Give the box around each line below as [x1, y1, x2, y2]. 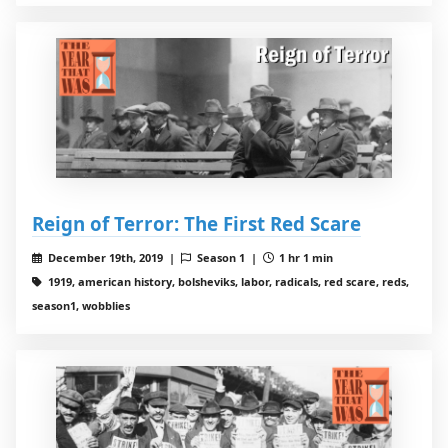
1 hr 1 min [276, 250, 334, 266]
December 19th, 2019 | [44, 250, 181, 266]
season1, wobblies [32, 298, 130, 314]
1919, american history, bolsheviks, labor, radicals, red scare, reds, [44, 274, 409, 290]
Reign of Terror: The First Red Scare [32, 211, 361, 237]
